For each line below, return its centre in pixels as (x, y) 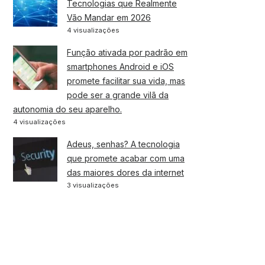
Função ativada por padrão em (127, 52)
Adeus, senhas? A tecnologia (123, 144)
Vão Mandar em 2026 (109, 17)
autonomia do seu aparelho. (67, 109)
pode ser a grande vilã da (118, 95)
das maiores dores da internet (125, 172)
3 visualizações (93, 185)
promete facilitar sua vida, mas (126, 80)
